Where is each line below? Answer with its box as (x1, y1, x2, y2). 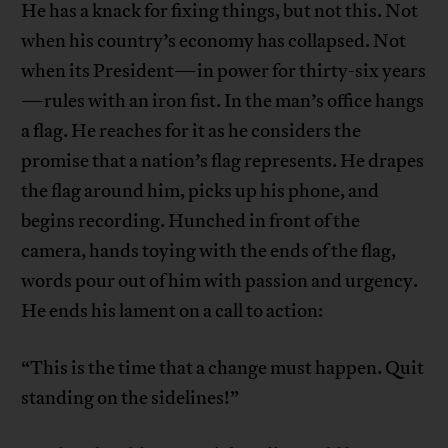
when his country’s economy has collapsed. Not (21, 29, 407, 54)
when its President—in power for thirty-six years (21, 59, 427, 84)
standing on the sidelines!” (21, 386, 240, 411)
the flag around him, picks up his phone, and (21, 179, 380, 204)
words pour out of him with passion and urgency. (21, 269, 419, 294)
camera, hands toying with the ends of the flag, (21, 239, 397, 264)
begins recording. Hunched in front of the (21, 209, 361, 234)
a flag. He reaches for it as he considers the (21, 119, 362, 144)
